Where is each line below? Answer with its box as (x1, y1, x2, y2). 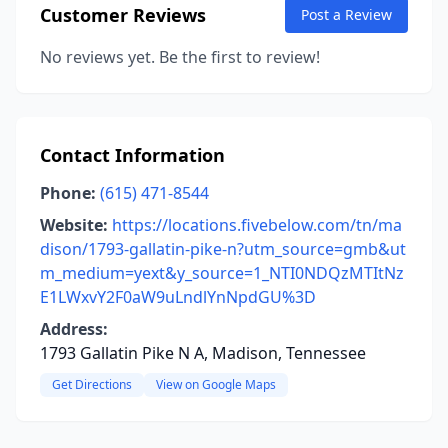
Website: (40, 214, 108, 236)
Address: (40, 318, 108, 340)
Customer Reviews (40, 3, 206, 27)
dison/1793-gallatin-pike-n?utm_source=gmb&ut (40, 238, 406, 260)
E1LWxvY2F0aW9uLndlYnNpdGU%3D (40, 286, 316, 308)
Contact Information (40, 143, 225, 167)
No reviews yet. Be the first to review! (40, 46, 320, 68)
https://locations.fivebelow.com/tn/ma (112, 214, 402, 236)
